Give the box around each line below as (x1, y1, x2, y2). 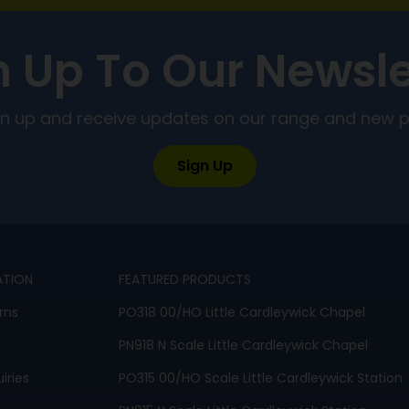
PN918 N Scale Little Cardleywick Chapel (119, 339, 369, 353)
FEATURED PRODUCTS (119, 273, 252, 288)
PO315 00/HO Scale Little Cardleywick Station (119, 372, 404, 386)
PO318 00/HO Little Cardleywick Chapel (119, 306, 366, 320)
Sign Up (176, 159, 233, 174)
